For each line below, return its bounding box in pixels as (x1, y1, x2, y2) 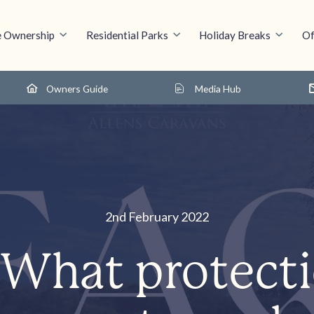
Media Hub (195, 82, 242, 95)
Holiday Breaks (199, 28, 271, 41)
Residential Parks (86, 28, 168, 41)
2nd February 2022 (104, 209, 209, 225)
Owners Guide (46, 82, 108, 95)
